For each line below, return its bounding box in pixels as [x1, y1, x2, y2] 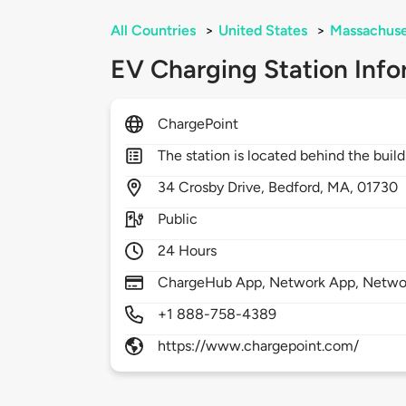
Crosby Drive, [179, 179, 269, 197]
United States [218, 22, 307, 40]
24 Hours [158, 242, 217, 260]
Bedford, [268, 179, 328, 197]
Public [158, 210, 198, 228]
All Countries [111, 22, 196, 40]
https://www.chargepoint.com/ [158, 337, 360, 355]
